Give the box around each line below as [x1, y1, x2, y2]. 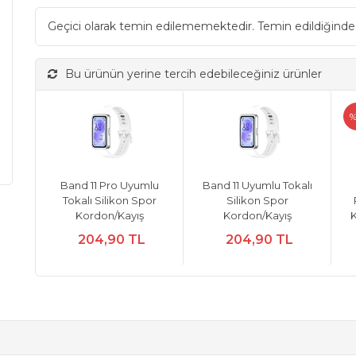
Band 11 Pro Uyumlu [60, 179, 159, 192]
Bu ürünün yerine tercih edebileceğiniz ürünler [65, 67, 322, 81]
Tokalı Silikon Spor [62, 194, 157, 207]
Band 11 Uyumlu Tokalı [202, 179, 312, 192]
